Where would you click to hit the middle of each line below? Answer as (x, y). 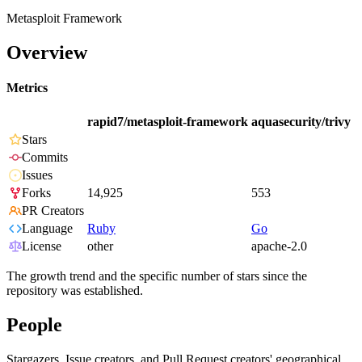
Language (47, 229)
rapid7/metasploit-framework (168, 122)
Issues (37, 175)
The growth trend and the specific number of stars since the (157, 276)
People (34, 325)
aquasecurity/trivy (301, 122)
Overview (47, 52)
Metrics (27, 88)
